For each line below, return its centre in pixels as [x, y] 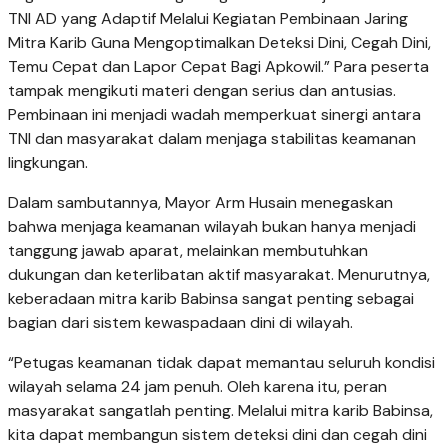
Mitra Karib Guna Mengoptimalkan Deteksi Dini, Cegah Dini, [219, 43]
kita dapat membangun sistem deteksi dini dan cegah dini [217, 435]
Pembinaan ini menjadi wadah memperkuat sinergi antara [214, 115]
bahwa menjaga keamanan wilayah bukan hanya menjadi [212, 227]
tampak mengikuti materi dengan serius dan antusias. [202, 91]
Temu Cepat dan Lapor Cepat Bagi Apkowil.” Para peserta [218, 67]
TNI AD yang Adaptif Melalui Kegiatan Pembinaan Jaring [208, 19]
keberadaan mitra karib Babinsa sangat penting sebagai [211, 299]
